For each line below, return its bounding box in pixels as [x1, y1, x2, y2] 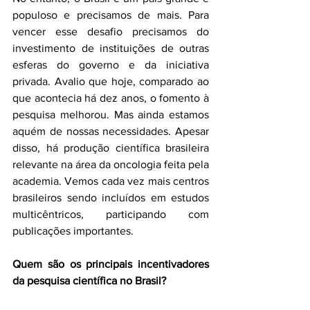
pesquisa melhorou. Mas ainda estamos [12, 109, 209, 120]
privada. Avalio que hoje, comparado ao [12, 75, 209, 87]
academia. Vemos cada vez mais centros [12, 175, 209, 187]
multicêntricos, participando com [12, 208, 209, 220]
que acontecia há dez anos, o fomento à [12, 92, 209, 104]
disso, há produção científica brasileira [12, 142, 209, 154]
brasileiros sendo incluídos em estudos [12, 192, 209, 203]
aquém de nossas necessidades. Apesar [12, 125, 209, 137]
